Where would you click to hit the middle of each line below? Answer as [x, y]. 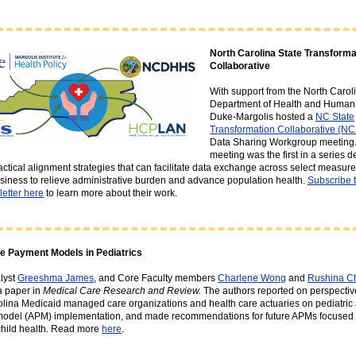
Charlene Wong [252, 278]
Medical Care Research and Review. [122, 291]
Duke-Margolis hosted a [261, 117]
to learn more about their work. [110, 193]
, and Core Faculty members [156, 278]
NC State [335, 117]
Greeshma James [56, 278]
